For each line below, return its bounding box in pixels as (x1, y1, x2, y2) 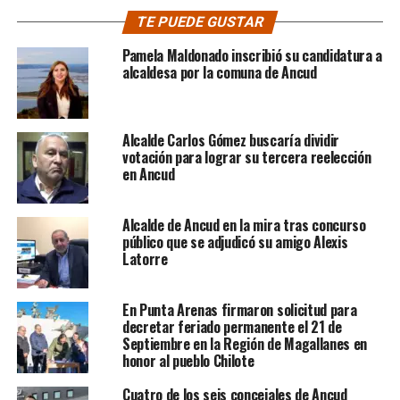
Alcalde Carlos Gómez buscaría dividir (121, 129, 340, 151)
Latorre (121, 247, 168, 270)
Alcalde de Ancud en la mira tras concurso (121, 213, 366, 236)
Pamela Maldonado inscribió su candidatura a (121, 44, 383, 66)
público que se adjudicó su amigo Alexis (121, 230, 348, 253)
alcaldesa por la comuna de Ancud (121, 61, 317, 83)
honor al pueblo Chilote (121, 349, 254, 371)
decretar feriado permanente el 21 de (121, 315, 342, 337)
